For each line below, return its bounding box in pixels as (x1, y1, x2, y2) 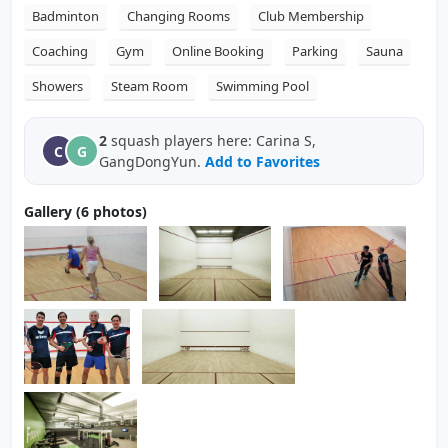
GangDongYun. (99, 152, 205, 171)
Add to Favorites (205, 152, 320, 171)
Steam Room (111, 77, 188, 95)
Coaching (32, 42, 88, 60)
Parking (292, 42, 338, 60)
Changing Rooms (127, 7, 230, 25)
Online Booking (172, 42, 264, 60)
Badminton (32, 7, 99, 25)
